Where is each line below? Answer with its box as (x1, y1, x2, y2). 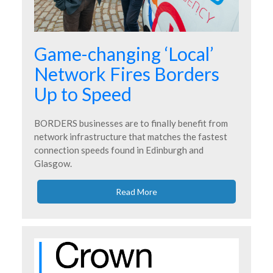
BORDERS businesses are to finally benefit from (34, 118, 228, 129)
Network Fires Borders (34, 63, 219, 85)
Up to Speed (34, 83, 132, 105)
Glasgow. (34, 158, 72, 169)
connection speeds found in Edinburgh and (34, 144, 204, 156)
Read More (116, 186, 157, 197)
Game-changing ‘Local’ (34, 43, 214, 65)
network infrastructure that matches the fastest (34, 131, 227, 143)
